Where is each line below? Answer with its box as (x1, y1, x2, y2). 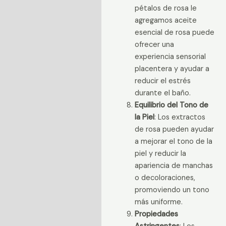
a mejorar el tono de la (134, 137, 212, 147)
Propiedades (134, 209, 178, 219)
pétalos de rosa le (134, 4, 197, 14)
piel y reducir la (134, 149, 186, 159)
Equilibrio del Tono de (134, 100, 208, 110)
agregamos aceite (134, 16, 197, 26)
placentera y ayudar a (134, 64, 209, 74)
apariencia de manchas (134, 161, 213, 171)
